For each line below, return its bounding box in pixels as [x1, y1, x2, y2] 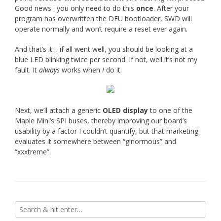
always [39, 65, 60, 74]
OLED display [103, 105, 148, 115]
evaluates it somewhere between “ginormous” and [15, 136, 176, 146]
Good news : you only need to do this [15, 3, 136, 13]
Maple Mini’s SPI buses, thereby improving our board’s [15, 115, 187, 125]
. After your [153, 3, 189, 13]
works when [60, 65, 102, 74]
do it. [104, 65, 122, 74]
